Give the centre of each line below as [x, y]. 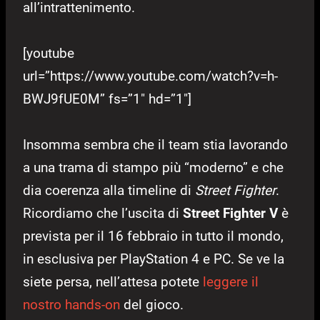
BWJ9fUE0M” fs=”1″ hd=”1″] [107, 99]
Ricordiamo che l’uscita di [103, 213]
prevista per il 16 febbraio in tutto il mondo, [153, 236]
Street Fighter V [230, 213]
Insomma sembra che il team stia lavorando [155, 144]
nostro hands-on [71, 304]
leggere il [231, 281]
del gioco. [152, 304]
